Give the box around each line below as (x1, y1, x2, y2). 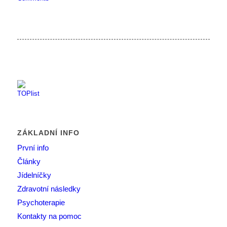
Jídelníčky (17, 171, 51, 180)
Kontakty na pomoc (17, 212, 82, 221)
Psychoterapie (17, 198, 65, 207)
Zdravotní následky (17, 184, 81, 194)
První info (17, 143, 49, 153)
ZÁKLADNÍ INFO (17, 129, 80, 137)
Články (17, 157, 41, 166)
